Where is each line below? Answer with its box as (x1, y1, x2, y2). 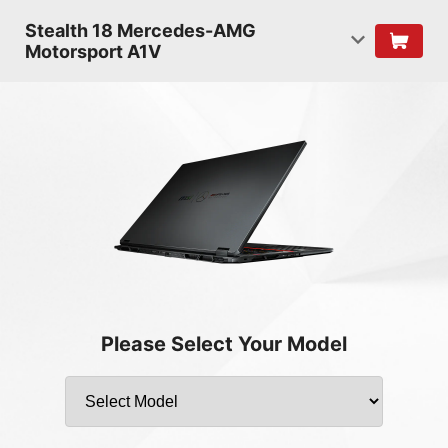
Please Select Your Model (101, 332, 347, 356)
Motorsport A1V (25, 41, 161, 62)
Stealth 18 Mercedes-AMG (25, 20, 256, 41)
